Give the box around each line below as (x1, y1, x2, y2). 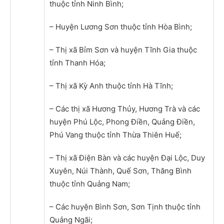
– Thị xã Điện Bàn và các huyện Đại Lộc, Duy (49, 152, 205, 162)
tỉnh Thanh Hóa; (49, 57, 105, 67)
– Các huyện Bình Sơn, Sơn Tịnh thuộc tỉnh (49, 201, 200, 211)
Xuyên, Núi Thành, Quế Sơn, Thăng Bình (49, 165, 191, 175)
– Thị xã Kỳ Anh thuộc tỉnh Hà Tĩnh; (49, 80, 173, 90)
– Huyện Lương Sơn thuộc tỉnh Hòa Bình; (49, 21, 192, 31)
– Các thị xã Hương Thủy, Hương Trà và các (49, 103, 200, 113)
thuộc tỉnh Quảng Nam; (49, 178, 130, 188)
